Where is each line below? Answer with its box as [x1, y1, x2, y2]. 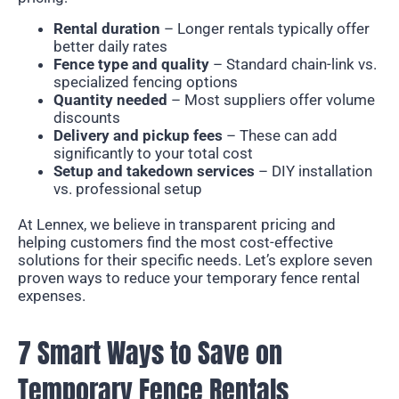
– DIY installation [255, 161, 372, 180]
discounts [53, 108, 120, 126]
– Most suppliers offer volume [167, 90, 375, 109]
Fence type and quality [53, 54, 209, 73]
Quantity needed [53, 90, 167, 109]
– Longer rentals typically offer [160, 19, 370, 37]
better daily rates [53, 37, 167, 55]
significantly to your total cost [53, 143, 253, 162]
